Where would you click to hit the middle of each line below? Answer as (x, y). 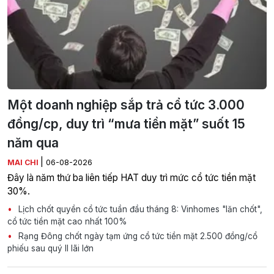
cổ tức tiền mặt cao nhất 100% (67, 222)
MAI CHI (24, 163)
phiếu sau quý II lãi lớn (50, 249)
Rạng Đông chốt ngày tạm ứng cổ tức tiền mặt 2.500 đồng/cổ (137, 236)
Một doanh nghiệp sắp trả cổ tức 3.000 (126, 105)
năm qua (33, 143)
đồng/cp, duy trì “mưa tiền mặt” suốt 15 (126, 124)
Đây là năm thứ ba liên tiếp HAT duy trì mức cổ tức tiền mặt (131, 178)
